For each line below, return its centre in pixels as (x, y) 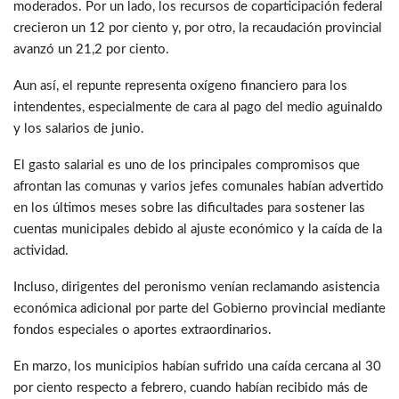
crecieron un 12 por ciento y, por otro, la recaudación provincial (198, 28)
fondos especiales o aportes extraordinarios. (142, 330)
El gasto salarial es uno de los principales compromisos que (187, 165)
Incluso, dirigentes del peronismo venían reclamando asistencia (196, 287)
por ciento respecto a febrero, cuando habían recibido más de (191, 387)
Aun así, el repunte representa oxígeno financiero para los (180, 85)
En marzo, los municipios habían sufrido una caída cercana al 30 (197, 366)
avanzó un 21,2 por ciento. (91, 49)
